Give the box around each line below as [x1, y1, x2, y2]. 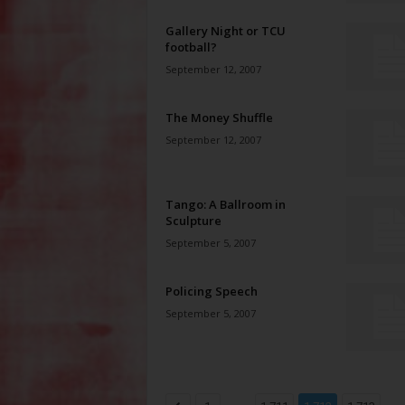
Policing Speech [165, 283, 258, 299]
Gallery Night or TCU [165, 23, 286, 39]
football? [165, 39, 217, 55]
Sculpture [165, 212, 221, 229]
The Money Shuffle [165, 109, 273, 126]
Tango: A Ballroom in [165, 196, 286, 212]
